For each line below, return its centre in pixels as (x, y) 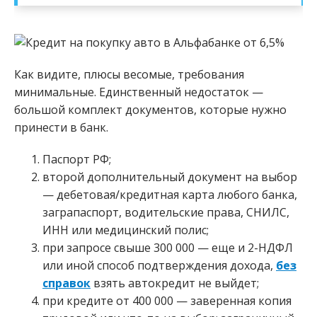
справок (67, 283)
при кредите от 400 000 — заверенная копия (167, 300)
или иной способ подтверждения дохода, (159, 265)
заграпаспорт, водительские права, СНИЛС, (166, 212)
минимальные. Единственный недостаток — (139, 92)
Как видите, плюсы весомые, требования (129, 74)
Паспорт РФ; (77, 159)
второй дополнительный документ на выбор (170, 177)
